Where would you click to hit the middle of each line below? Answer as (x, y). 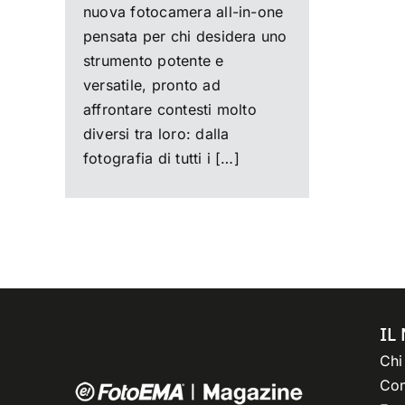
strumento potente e (153, 60)
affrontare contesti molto (170, 109)
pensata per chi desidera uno (185, 36)
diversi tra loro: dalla (156, 133)
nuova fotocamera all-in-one (183, 11)
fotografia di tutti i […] (161, 158)
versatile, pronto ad (151, 85)
